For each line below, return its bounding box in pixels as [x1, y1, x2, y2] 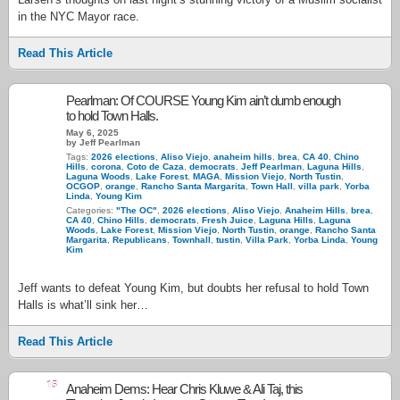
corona [91, 162, 121, 171]
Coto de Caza [127, 162, 184, 171]
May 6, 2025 [66, 128, 119, 137]
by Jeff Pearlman [66, 137, 140, 147]
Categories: [66, 205, 116, 215]
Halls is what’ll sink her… [18, 298, 148, 312]
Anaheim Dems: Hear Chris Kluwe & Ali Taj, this [66, 381, 303, 396]
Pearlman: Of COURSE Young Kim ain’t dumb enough [66, 93, 340, 108]
